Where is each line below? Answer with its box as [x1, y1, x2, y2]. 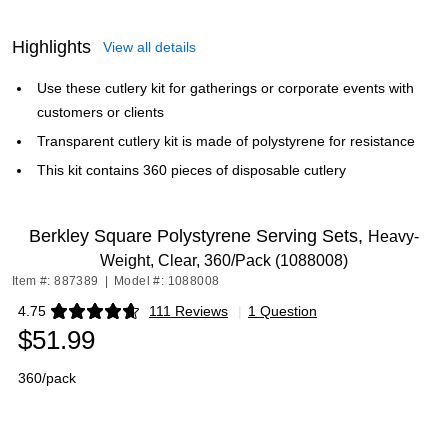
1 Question [248, 303, 317, 319]
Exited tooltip [17, 309, 98, 326]
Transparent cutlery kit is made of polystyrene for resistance [37, 133, 415, 149]
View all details [103, 39, 196, 55]
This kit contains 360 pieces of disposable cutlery [37, 162, 346, 178]
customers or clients [37, 104, 164, 120]
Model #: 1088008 [114, 274, 220, 288]
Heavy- [368, 228, 419, 245]
